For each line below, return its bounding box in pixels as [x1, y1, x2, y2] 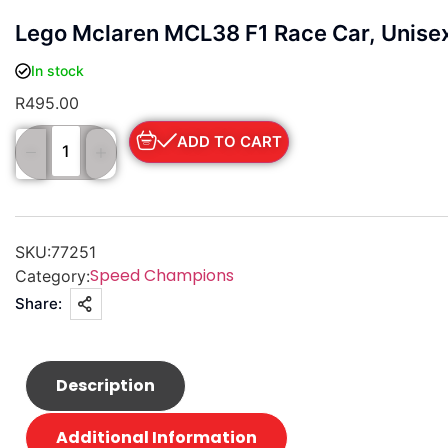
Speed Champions [90, 263, 234, 287]
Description [56, 373, 155, 397]
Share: [15, 293, 62, 313]
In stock [31, 62, 84, 80]
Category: [15, 265, 90, 286]
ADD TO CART [177, 132, 282, 152]
